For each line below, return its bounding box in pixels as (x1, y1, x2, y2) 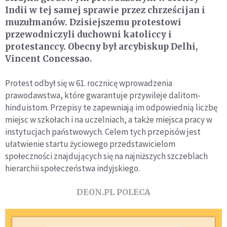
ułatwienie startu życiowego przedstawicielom (5, 138, 175, 149)
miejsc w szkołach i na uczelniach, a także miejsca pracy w (5, 113, 212, 125)
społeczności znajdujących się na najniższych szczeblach (5, 150, 208, 162)
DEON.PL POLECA (77, 186, 150, 197)
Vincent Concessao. (5, 53, 92, 64)
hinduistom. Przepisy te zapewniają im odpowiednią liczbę (5, 101, 217, 113)
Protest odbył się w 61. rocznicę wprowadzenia (5, 77, 172, 89)
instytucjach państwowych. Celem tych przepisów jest (5, 126, 201, 137)
